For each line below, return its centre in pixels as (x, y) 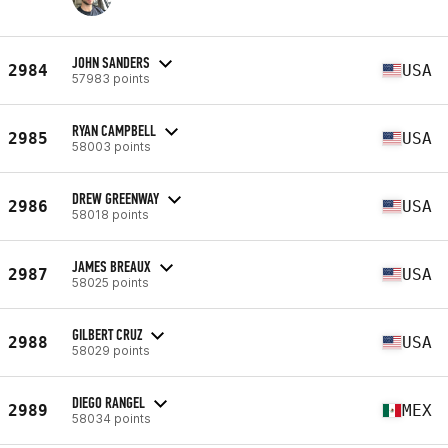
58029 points (111, 350)
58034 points (111, 418)
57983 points (111, 78)
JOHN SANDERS (111, 62)
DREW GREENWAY (115, 198)
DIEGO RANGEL (108, 402)
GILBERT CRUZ (107, 334)
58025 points (110, 282)
